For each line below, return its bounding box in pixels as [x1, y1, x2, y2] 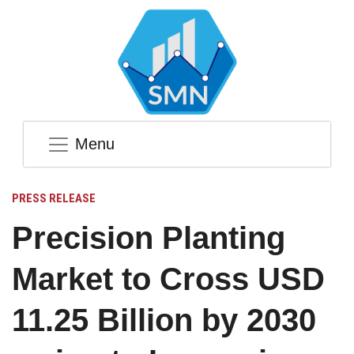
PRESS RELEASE [12, 191, 96, 206]
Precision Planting [12, 220, 285, 256]
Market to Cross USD [12, 262, 325, 297]
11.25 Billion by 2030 [12, 303, 316, 338]
